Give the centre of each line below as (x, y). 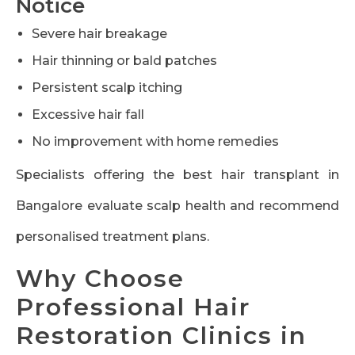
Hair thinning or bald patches (124, 61)
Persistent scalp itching (107, 88)
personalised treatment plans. (113, 237)
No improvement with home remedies (155, 142)
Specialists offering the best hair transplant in (177, 175)
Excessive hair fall (88, 115)
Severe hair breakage (99, 34)
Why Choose (100, 279)
